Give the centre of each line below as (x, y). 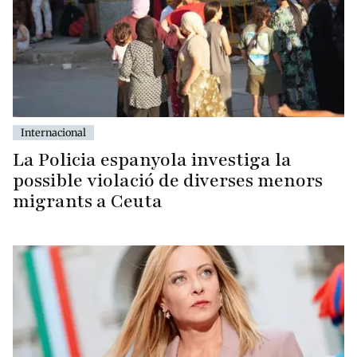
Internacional (53, 133)
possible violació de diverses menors (168, 181)
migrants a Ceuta (88, 202)
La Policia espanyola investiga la (152, 160)
